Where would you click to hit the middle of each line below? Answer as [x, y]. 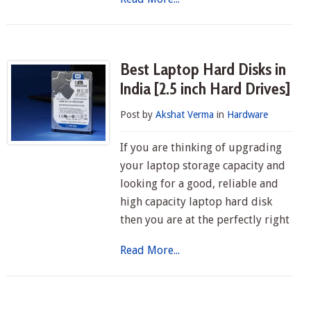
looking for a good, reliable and [200, 184]
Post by [138, 115]
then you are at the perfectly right [205, 220]
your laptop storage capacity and [203, 166]
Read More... [150, 250]
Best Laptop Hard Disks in [203, 69]
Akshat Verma [185, 115]
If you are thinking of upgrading [201, 148]
